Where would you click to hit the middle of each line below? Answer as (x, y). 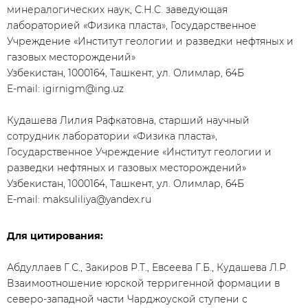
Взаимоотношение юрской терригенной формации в (143, 283)
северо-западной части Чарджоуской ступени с (127, 299)
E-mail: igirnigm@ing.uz (65, 89)
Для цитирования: (55, 236)
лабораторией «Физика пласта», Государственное (132, 25)
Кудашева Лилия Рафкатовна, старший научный (128, 120)
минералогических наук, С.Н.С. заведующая (117, 10)
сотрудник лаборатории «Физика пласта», (112, 136)
